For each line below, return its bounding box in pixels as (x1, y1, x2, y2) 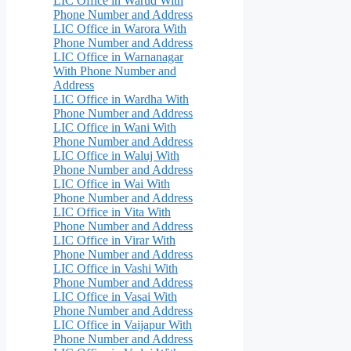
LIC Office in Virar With (53, 233, 175, 247)
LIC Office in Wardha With (53, 92, 189, 106)
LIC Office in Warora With (53, 21, 186, 35)
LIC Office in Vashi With (53, 261, 178, 275)
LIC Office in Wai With (53, 176, 170, 190)
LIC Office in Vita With (53, 204, 171, 219)
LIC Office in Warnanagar (53, 49, 183, 63)
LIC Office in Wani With (53, 120, 176, 134)
